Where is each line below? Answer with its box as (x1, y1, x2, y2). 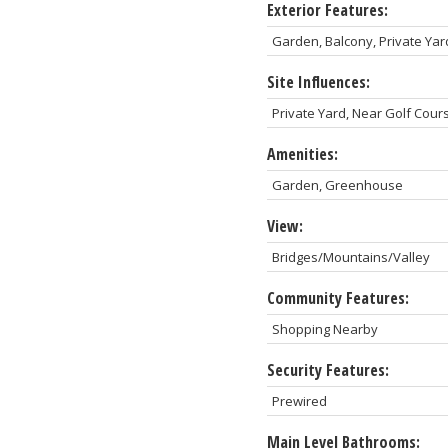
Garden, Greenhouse (271, 175, 403, 194)
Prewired (271, 391, 327, 410)
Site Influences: (266, 70, 370, 93)
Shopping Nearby (271, 319, 378, 338)
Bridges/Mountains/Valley (271, 247, 430, 266)
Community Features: (266, 286, 409, 309)
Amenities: (266, 142, 338, 165)
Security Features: (266, 358, 389, 381)
